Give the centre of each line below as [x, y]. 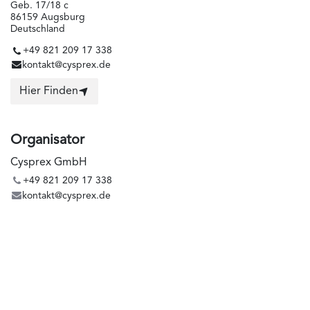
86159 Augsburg [48, 18]
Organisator [47, 141]
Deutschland [38, 29]
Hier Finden [49, 92]
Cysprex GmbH [49, 163]
